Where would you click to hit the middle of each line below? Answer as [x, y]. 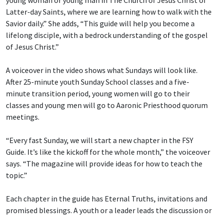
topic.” [17, 175]
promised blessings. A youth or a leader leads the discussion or [109, 210]
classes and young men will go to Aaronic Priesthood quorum [107, 105]
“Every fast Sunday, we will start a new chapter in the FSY [100, 140]
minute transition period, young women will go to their [98, 94]
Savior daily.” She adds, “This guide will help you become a [100, 24]
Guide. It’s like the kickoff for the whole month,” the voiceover [108, 152]
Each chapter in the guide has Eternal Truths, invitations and [107, 199]
